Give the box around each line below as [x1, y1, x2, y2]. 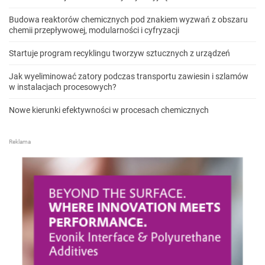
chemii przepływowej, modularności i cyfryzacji [9, 25, 179, 35]
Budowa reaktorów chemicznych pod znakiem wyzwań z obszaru [9, 15, 248, 25]
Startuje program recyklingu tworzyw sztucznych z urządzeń [9, 49, 230, 59]
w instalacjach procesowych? [9, 82, 117, 92]
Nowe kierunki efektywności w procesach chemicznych [9, 105, 209, 115]
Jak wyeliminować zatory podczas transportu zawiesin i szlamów [9, 72, 248, 82]
